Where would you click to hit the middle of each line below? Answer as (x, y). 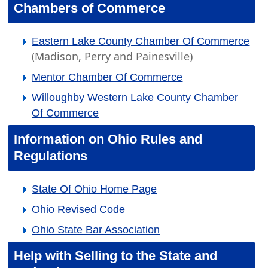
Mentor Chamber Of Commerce (107, 77)
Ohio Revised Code (79, 209)
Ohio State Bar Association (96, 230)
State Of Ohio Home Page (95, 189)
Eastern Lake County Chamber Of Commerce (141, 41)
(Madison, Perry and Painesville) (112, 56)
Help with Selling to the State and (116, 256)
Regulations (51, 156)
